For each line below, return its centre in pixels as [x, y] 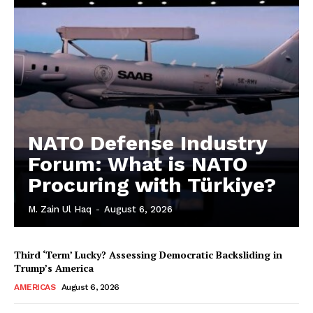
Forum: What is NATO [138, 163]
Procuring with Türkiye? [152, 184]
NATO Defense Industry [148, 143]
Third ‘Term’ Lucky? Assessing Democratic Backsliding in [148, 254]
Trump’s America [54, 268]
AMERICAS [35, 287]
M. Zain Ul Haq [60, 209]
